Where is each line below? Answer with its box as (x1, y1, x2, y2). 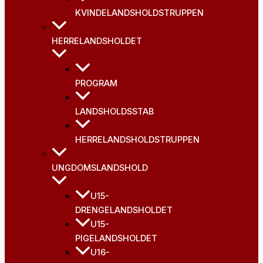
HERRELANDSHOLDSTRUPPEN (75, 134, 200, 146)
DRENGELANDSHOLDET (75, 205, 173, 216)
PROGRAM (75, 78, 117, 89)
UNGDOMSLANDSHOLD (52, 163, 148, 174)
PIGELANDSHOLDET (75, 233, 157, 244)
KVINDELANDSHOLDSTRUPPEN (75, 8, 204, 19)
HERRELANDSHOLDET (52, 36, 142, 47)
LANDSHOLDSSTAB (75, 106, 154, 117)
